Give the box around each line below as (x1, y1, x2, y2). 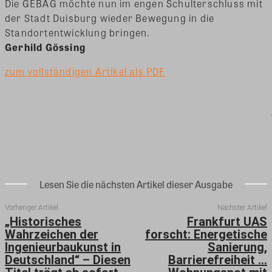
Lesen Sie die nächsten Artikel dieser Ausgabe (39, 177, 233, 192)
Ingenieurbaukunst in (5, 240, 121, 255)
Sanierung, (207, 240, 267, 255)
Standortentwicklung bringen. (5, 25, 150, 40)
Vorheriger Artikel (5, 203, 58, 212)
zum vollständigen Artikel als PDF (5, 64, 165, 79)
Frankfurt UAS (186, 214, 267, 229)
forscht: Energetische (144, 227, 267, 242)
